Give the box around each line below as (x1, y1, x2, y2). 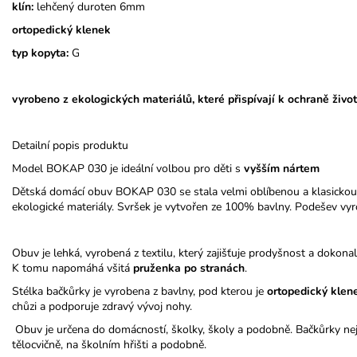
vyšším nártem (244, 160, 320, 176)
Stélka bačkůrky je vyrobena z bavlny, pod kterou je (12, 283, 267, 299)
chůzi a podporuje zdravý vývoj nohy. (12, 298, 192, 314)
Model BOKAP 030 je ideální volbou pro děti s (12, 160, 244, 176)
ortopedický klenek (12, 22, 111, 37)
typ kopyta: (12, 45, 69, 61)
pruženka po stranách (133, 260, 245, 276)
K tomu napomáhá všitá (12, 260, 130, 276)
